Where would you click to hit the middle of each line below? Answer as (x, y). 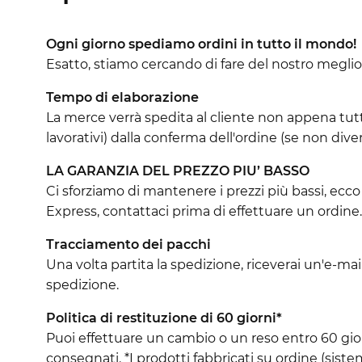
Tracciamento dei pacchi (128, 244)
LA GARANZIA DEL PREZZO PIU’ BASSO (178, 170)
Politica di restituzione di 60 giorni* (164, 318)
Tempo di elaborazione (122, 97)
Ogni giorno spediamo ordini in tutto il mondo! (201, 44)
